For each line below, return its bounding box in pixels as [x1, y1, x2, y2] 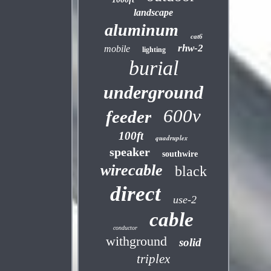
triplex [137, 252, 171, 266]
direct [110, 182, 162, 206]
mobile [103, 44, 130, 54]
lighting [142, 45, 166, 54]
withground [105, 233, 167, 249]
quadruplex [155, 133, 189, 143]
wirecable [100, 162, 163, 179]
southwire [162, 149, 198, 158]
